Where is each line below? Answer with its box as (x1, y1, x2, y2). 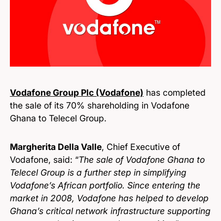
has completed (144, 87, 206, 98)
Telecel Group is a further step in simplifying (10, 167, 186, 178)
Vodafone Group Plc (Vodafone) (10, 87, 144, 98)
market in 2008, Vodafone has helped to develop (10, 193, 209, 203)
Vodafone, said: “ (10, 154, 78, 165)
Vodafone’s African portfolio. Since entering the (10, 180, 200, 190)
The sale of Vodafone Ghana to (78, 154, 205, 165)
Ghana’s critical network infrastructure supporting (10, 206, 211, 216)
